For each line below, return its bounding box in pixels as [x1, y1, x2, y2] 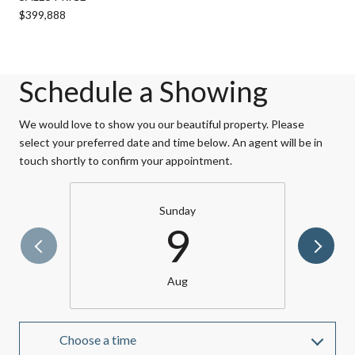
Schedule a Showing [19, 73, 268, 109]
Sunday [159, 203, 196, 217]
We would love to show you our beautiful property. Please [19, 116, 304, 131]
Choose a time [59, 331, 136, 347]
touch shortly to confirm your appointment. [19, 153, 232, 167]
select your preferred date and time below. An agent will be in [19, 135, 323, 149]
